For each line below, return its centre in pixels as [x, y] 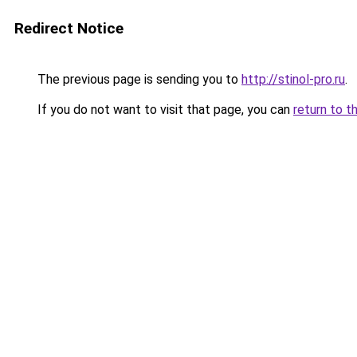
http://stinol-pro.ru [293, 79]
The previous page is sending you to [138, 79]
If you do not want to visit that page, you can [164, 110]
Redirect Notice [69, 28]
